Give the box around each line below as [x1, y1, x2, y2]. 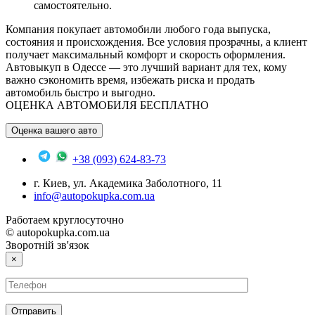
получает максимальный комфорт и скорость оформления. [6, 48, 285, 60]
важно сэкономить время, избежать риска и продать [6, 73, 255, 86]
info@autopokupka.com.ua [34, 189, 155, 202]
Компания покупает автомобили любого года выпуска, [6, 22, 271, 35]
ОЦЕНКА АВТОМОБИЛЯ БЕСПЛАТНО [6, 98, 209, 111]
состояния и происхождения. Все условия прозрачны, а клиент [6, 35, 307, 48]
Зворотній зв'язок [6, 238, 89, 251]
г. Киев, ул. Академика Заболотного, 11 [34, 176, 222, 189]
